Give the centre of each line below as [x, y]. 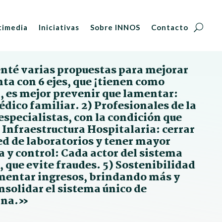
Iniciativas [59, 27]
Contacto [170, 27]
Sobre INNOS [115, 27]
